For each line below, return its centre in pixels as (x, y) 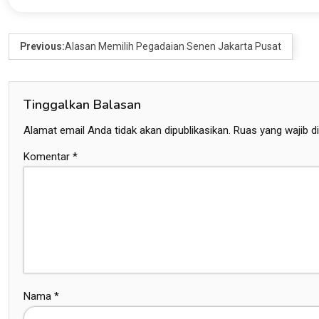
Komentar (48, 156)
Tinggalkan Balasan (82, 104)
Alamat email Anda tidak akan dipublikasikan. (127, 130)
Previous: (42, 46)
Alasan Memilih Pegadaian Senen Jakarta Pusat (173, 46)
